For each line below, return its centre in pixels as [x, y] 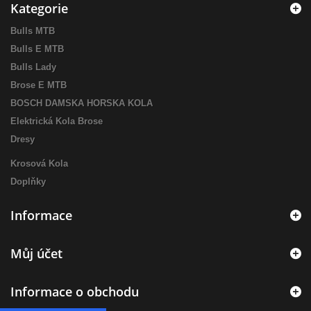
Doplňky [28, 182]
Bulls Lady [33, 67]
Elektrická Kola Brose [57, 121]
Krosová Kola [39, 164]
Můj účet [36, 254]
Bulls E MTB [37, 49]
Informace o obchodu [75, 292]
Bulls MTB [33, 31]
